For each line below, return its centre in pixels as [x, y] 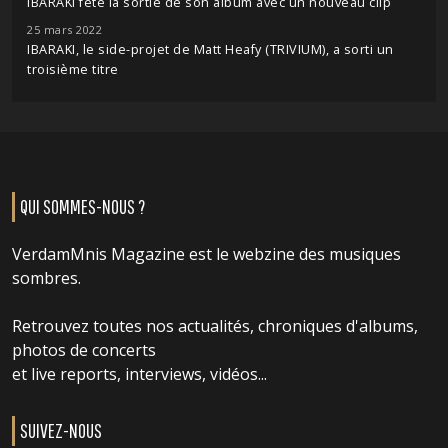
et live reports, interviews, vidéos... [139, 374]
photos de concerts [84, 350]
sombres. [46, 278]
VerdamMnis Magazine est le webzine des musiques [206, 254]
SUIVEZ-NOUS [61, 430]
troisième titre [73, 69]
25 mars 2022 [64, 29]
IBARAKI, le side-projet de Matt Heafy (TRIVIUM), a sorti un [210, 49]
